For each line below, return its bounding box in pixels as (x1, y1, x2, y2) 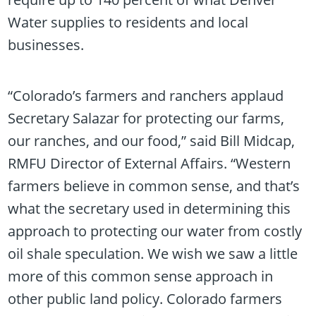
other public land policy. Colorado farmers (8, 289, 283, 309)
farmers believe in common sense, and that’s (8, 176, 300, 196)
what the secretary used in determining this (8, 199, 291, 219)
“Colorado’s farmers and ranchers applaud (8, 86, 284, 106)
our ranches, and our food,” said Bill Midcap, (8, 131, 296, 151)
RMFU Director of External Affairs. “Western (8, 154, 291, 174)
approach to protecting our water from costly (8, 221, 303, 241)
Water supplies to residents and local (8, 13, 249, 32)
